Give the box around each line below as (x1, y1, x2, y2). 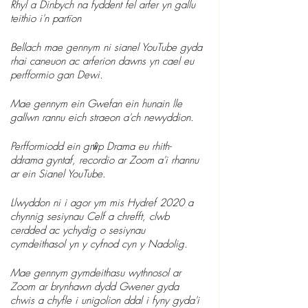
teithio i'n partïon (10, 12, 81, 25)
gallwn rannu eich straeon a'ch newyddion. (10, 111, 194, 124)
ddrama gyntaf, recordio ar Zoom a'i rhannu (10, 153, 202, 167)
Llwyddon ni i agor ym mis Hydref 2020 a (10, 196, 197, 210)
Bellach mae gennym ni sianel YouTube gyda (10, 41, 206, 54)
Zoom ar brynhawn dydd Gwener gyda (10, 280, 182, 294)
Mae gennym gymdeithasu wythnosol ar (10, 266, 184, 280)
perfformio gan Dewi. (10, 68, 103, 82)
